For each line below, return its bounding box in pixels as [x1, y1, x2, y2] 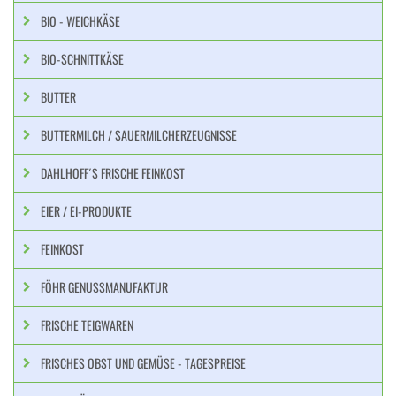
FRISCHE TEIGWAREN [41, 316, 133, 334]
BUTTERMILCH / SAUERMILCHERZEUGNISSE [41, 126, 237, 144]
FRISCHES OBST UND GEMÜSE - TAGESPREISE [41, 354, 246, 372]
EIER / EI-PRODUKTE [41, 202, 132, 220]
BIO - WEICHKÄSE [41, 11, 120, 30]
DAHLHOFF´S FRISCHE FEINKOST [41, 164, 185, 182]
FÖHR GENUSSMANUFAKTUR [41, 278, 168, 296]
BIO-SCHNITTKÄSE [41, 49, 124, 68]
